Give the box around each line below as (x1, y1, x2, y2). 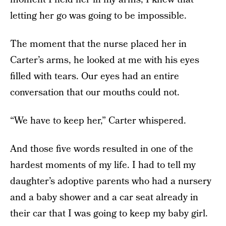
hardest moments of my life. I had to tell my (10, 158, 196, 172)
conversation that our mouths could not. (10, 86, 180, 99)
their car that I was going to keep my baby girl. (10, 207, 208, 220)
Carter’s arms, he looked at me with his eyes (10, 53, 199, 67)
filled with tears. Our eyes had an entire (10, 70, 179, 83)
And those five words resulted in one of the (10, 142, 193, 156)
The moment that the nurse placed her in (10, 37, 187, 51)
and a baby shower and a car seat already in (10, 191, 198, 204)
